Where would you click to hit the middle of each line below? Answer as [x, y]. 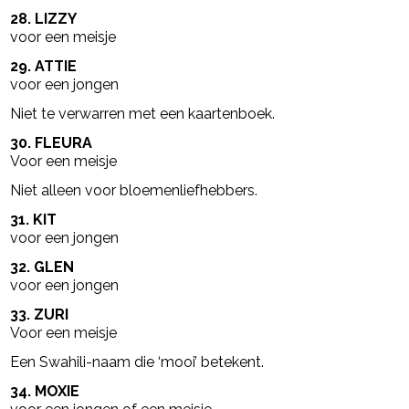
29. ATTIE [44, 66]
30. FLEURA [52, 142]
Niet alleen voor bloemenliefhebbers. [134, 190]
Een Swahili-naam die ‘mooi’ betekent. [137, 362]
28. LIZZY [44, 18]
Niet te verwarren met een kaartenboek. [143, 113]
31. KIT [34, 219]
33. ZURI [40, 314]
